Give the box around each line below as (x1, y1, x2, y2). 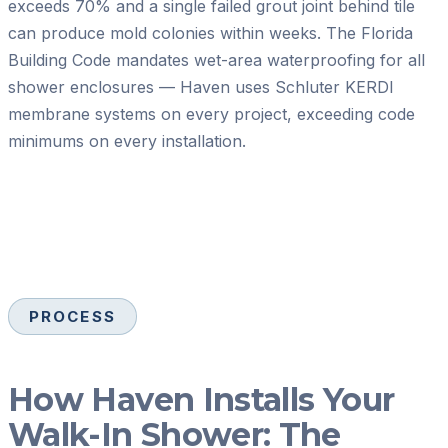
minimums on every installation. (8, 131, 246, 152)
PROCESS (29, 307, 116, 327)
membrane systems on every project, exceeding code (8, 104, 415, 125)
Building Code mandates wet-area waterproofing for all (8, 50, 425, 71)
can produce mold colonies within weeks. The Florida (8, 23, 413, 44)
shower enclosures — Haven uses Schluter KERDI (8, 77, 394, 98)
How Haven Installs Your (8, 379, 395, 419)
